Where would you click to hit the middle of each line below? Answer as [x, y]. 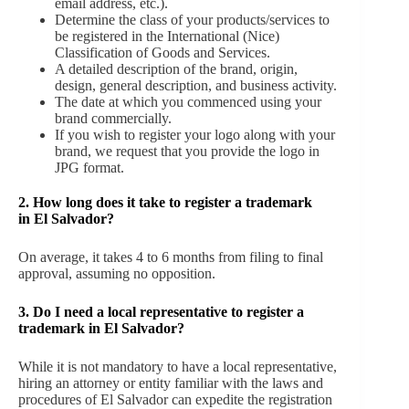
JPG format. [89, 167]
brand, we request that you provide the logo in [187, 151]
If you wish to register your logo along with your [195, 134]
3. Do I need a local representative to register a [161, 311]
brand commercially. [113, 118]
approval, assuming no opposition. [117, 273]
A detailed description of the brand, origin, [176, 68]
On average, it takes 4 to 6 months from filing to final [171, 257]
